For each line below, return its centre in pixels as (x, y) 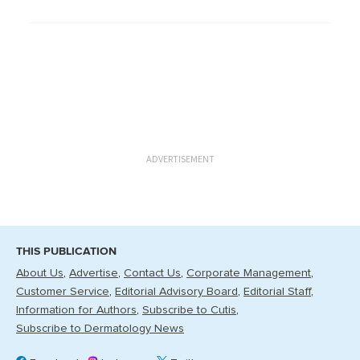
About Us (40, 273)
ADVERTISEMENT (180, 158)
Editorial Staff (277, 292)
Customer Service (63, 292)
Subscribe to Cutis (189, 310)
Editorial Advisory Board (176, 292)
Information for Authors (76, 310)
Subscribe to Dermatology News (100, 329)
